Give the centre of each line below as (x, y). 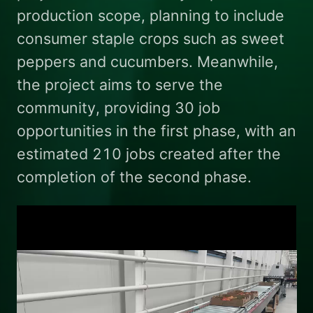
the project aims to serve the (119, 85)
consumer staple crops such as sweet (150, 39)
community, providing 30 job (118, 108)
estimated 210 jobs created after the (148, 154)
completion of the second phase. (134, 177)
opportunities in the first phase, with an (156, 131)
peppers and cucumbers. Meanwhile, (147, 62)
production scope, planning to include (150, 16)
